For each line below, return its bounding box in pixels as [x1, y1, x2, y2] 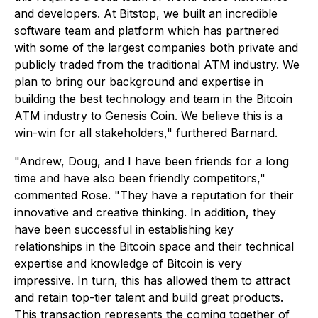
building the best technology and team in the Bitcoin [14, 92, 292, 106]
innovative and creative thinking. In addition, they [14, 205, 276, 220]
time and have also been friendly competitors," [14, 171, 265, 186]
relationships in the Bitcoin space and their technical [14, 239, 294, 254]
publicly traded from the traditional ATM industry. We [14, 57, 300, 72]
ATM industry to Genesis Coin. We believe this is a [14, 109, 283, 124]
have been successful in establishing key [14, 222, 234, 237]
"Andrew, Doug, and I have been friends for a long [14, 154, 289, 169]
